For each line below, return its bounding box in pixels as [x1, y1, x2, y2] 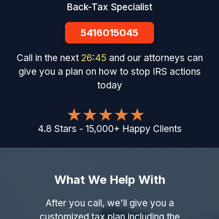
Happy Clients [122, 123, 182, 135]
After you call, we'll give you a [45, 197, 174, 209]
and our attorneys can [109, 52, 203, 64]
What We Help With [54, 173, 165, 187]
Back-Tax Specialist [66, 1, 153, 13]
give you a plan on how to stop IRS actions [18, 66, 201, 78]
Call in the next [16, 52, 81, 64]
